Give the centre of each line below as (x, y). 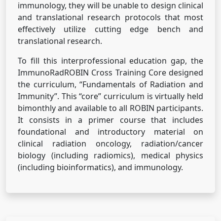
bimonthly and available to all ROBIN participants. (110, 108)
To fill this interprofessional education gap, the (110, 60)
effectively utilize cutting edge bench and (110, 29)
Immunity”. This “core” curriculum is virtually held (110, 96)
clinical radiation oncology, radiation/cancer (110, 143)
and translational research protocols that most (110, 17)
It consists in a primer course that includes (110, 120)
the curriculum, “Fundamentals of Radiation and (110, 84)
